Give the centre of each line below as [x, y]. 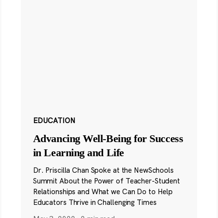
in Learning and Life [78, 153]
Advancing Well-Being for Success [108, 139]
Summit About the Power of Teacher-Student [107, 181]
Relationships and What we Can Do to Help [103, 192]
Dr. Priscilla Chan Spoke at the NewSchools [103, 170]
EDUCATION [54, 121]
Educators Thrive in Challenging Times [95, 202]
